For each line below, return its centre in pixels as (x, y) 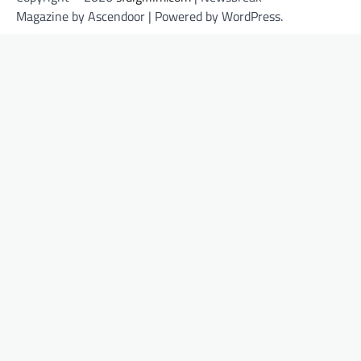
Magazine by (52, 17)
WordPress (251, 17)
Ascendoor (116, 17)
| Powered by (183, 17)
